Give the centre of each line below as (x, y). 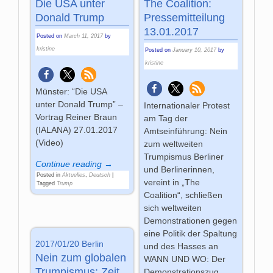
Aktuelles (74, 175)
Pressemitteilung (184, 18)
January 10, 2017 (194, 50)
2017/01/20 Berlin (70, 243)
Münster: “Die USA (71, 91)
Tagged (46, 183)
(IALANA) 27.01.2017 (77, 129)
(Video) (52, 142)
